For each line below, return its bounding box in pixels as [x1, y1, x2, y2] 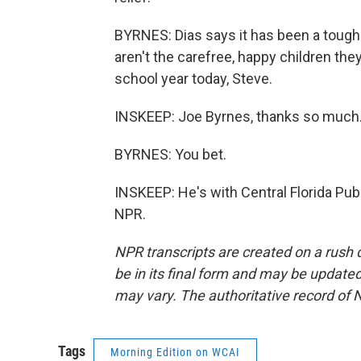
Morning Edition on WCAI [110, 346, 240, 359]
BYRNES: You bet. [114, 146, 226, 163]
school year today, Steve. [114, 70, 272, 87]
